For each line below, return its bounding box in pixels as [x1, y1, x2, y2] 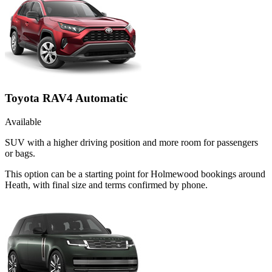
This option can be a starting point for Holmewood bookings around [5, 168, 265, 179]
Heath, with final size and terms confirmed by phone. [5, 179, 208, 190]
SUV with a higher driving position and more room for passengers [5, 137, 258, 148]
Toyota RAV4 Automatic [5, 92, 127, 105]
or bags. [5, 148, 35, 158]
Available [5, 116, 41, 127]
